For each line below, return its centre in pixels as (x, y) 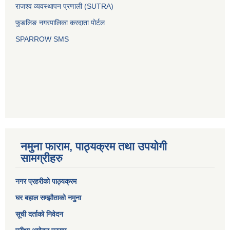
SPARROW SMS (43, 39)
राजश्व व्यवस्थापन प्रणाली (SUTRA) (64, 6)
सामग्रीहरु (42, 159)
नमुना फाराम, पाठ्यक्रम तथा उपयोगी (94, 147)
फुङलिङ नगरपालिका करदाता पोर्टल (61, 23)
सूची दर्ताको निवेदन (39, 214)
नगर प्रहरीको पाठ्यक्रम (46, 181)
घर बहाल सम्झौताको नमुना (48, 198)
